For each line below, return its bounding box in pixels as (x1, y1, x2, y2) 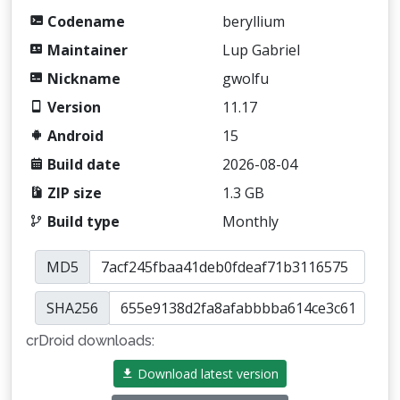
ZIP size (44, 183, 102, 203)
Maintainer (44, 40, 128, 60)
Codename (44, 12, 125, 31)
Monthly (222, 212, 279, 231)
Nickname (44, 69, 121, 88)
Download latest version (134, 365, 279, 382)
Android (44, 126, 104, 146)
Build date (44, 154, 121, 174)
